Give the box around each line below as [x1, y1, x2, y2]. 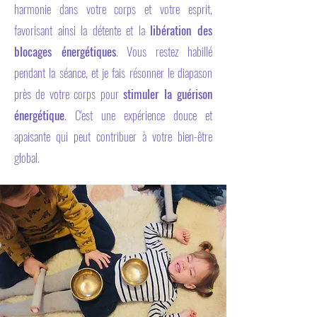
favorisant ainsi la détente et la [14, 21, 151, 39]
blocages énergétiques [14, 42, 116, 60]
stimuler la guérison [123, 85, 213, 103]
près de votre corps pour [14, 85, 124, 103]
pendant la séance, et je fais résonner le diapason [14, 64, 212, 81]
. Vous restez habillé [115, 42, 212, 60]
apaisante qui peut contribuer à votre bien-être [14, 127, 212, 145]
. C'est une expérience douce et [64, 106, 212, 124]
